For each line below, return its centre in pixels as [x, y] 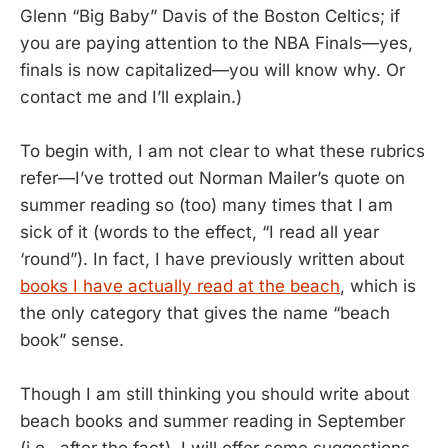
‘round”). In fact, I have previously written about [212, 259]
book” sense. [72, 340]
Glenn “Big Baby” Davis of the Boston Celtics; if [210, 16]
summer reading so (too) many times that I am [206, 205]
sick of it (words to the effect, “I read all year [199, 232]
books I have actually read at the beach [180, 286]
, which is [378, 286]
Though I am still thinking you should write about [215, 394]
